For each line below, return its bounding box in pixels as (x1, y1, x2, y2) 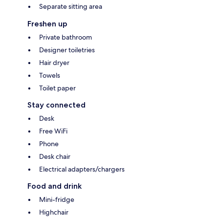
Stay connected (27, 100, 86, 109)
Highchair (39, 207, 68, 217)
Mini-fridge (39, 195, 74, 204)
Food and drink (27, 181, 82, 191)
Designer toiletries (39, 45, 95, 54)
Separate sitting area (39, 1, 102, 11)
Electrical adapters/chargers (39, 164, 125, 174)
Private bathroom (39, 32, 92, 42)
